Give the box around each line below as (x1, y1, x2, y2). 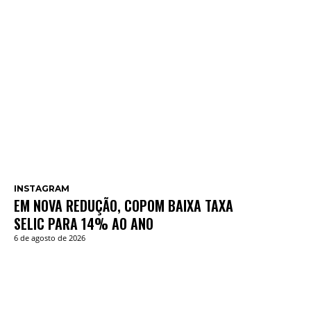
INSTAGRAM (14, 183, 69, 194)
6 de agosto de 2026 (14, 233, 85, 244)
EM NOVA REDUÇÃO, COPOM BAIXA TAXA (14, 195, 233, 217)
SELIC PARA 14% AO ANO (14, 213, 153, 235)
